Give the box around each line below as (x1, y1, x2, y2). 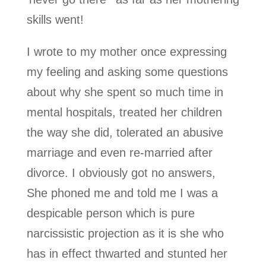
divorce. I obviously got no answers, (26, 166, 216, 179)
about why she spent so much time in (26, 85, 223, 99)
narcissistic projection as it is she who (26, 226, 224, 240)
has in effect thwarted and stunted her (26, 246, 227, 260)
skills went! (26, 12, 84, 26)
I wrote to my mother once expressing (26, 45, 227, 58)
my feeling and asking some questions (26, 65, 228, 78)
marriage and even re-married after (26, 145, 213, 159)
